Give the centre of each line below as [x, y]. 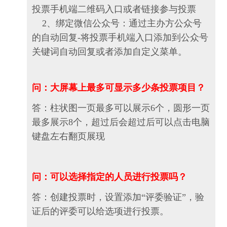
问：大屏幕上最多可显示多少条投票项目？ [119, 88]
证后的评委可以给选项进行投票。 [100, 212]
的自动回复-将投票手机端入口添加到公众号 [120, 38]
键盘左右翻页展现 [68, 137]
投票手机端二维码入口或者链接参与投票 [114, 9]
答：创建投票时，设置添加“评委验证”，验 [118, 197]
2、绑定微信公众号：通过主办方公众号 [117, 24]
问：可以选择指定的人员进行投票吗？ [109, 177]
